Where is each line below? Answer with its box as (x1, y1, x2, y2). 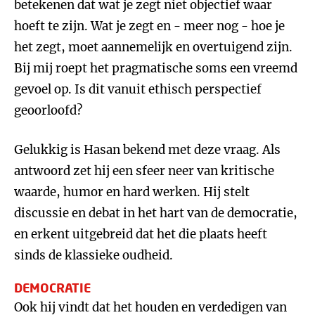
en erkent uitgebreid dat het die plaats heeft (14, 226, 267, 242)
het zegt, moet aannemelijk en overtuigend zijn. (14, 39, 292, 55)
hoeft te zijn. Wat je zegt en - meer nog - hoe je (14, 18, 285, 34)
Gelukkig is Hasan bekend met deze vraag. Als (14, 142, 281, 157)
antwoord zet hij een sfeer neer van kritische (14, 163, 274, 179)
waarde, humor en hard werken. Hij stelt (14, 184, 250, 200)
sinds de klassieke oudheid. (14, 247, 173, 263)
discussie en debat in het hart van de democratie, (14, 205, 297, 221)
